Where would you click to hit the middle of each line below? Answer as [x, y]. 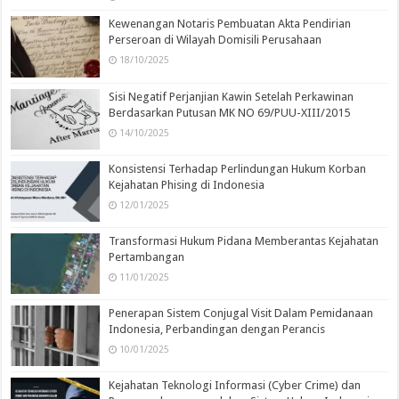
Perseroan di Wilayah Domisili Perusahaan [216, 40]
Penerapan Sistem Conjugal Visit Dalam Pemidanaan [241, 313]
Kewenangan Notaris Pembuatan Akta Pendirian [230, 24]
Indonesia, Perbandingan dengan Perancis [217, 330]
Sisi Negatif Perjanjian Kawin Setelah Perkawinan [232, 96]
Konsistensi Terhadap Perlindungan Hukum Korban [238, 168]
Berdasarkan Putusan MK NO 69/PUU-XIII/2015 [230, 112]
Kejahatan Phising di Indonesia [187, 184]
